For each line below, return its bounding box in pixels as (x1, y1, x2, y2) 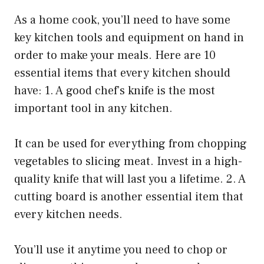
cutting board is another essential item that (14, 189, 243, 205)
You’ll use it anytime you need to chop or (14, 242, 227, 258)
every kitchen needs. (14, 207, 123, 223)
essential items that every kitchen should (14, 65, 230, 81)
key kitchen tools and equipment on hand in (14, 30, 244, 46)
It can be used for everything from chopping (14, 136, 247, 152)
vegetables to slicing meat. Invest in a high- (14, 154, 242, 170)
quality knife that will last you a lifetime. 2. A (14, 171, 246, 187)
